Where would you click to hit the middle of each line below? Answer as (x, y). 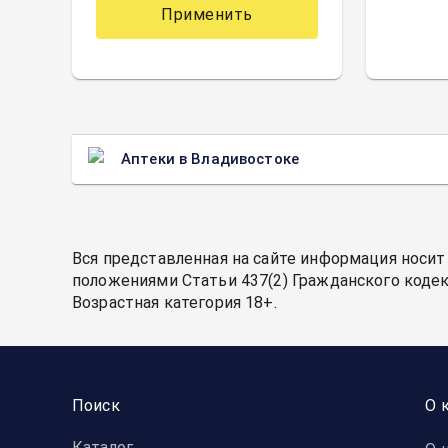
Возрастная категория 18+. (174, 302)
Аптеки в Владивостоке (210, 159)
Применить (207, 14)
